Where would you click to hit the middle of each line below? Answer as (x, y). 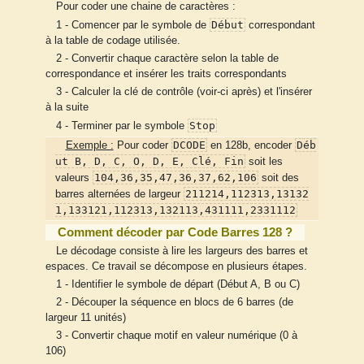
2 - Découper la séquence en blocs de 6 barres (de (174, 303)
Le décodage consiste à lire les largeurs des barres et (182, 251)
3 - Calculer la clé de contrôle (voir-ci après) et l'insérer (184, 91)
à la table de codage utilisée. (113, 40)
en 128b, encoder (251, 146)
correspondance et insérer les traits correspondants (166, 74)
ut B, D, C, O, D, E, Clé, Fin (149, 162)
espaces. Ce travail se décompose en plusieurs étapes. (176, 266)
